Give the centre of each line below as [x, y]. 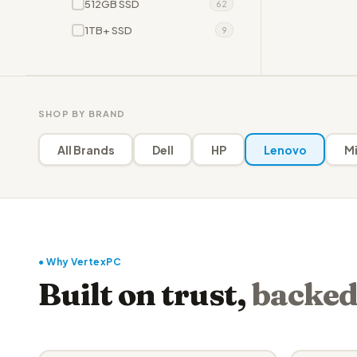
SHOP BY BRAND [82, 114]
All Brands [86, 149]
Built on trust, [145, 294]
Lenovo [285, 149]
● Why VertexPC [80, 262]
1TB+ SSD [108, 30]
